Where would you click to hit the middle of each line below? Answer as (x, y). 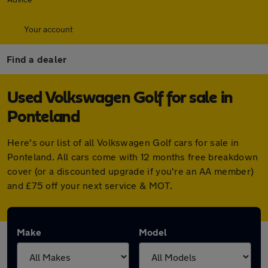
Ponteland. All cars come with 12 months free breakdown (133, 156)
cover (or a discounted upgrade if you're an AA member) (131, 171)
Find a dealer (37, 59)
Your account (48, 29)
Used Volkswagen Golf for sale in (120, 98)
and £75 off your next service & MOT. (90, 185)
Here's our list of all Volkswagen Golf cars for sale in (123, 142)
